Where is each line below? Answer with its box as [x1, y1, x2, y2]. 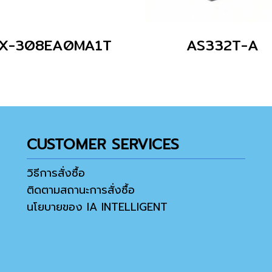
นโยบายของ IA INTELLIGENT [27, 199, 168, 216]
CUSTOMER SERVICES [27, 134, 179, 155]
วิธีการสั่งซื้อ [27, 165, 85, 182]
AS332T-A [186, 33, 259, 56]
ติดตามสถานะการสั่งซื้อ [27, 182, 135, 199]
